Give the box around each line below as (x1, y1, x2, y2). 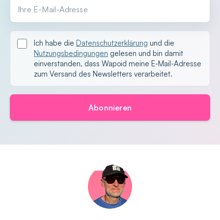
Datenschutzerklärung (76, 38, 148, 48)
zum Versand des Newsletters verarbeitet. (34, 69, 172, 79)
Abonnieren (88, 103, 132, 112)
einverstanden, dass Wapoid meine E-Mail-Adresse (34, 59, 201, 68)
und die (148, 38, 174, 48)
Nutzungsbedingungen (34, 49, 108, 58)
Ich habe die (34, 38, 76, 48)
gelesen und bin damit (108, 49, 183, 58)
